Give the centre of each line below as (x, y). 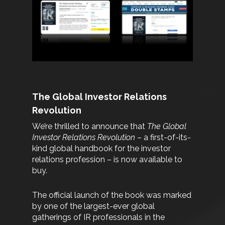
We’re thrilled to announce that (90, 127)
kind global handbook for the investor (102, 149)
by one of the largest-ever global (94, 206)
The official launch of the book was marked (112, 195)
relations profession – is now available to (107, 160)
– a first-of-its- (163, 138)
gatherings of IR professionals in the (99, 217)
